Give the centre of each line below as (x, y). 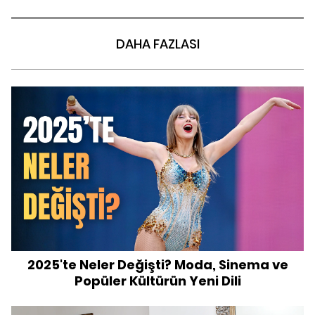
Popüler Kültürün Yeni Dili (157, 281)
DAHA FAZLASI (157, 44)
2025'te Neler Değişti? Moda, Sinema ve (157, 265)
